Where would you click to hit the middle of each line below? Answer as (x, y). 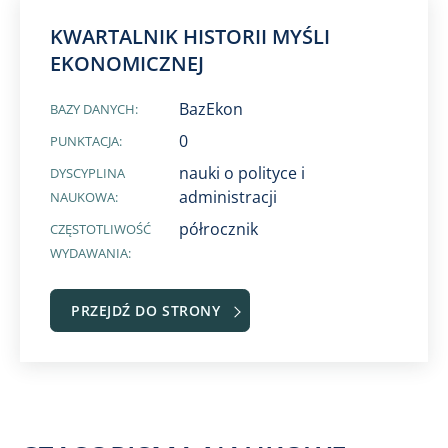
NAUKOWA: (84, 197)
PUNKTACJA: (86, 141)
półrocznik (219, 229)
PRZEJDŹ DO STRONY (146, 310)
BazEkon (211, 109)
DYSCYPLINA (87, 173)
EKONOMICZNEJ (127, 63)
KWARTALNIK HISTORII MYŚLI (190, 36)
